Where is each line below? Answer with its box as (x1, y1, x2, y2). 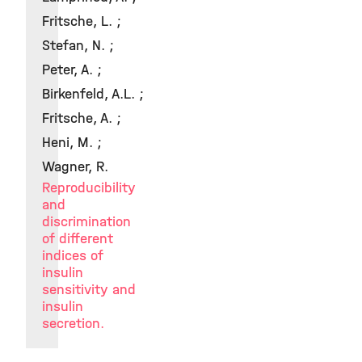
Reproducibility (42, 179, 136, 196)
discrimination (42, 213, 131, 230)
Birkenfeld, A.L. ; (42, 86, 144, 103)
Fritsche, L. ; (42, 13, 121, 30)
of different (42, 230, 113, 247)
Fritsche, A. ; (42, 110, 121, 127)
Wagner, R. (42, 158, 108, 175)
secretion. (42, 315, 104, 332)
